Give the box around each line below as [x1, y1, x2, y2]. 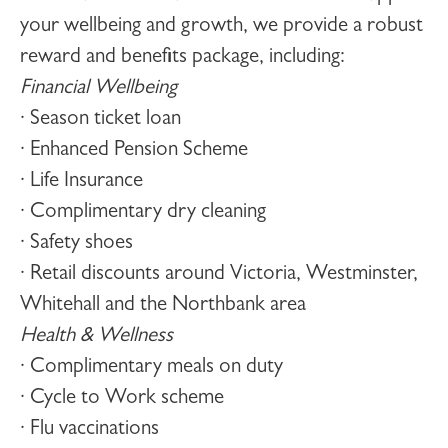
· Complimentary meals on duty [20, 358, 283, 379]
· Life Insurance [20, 172, 143, 193]
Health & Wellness [20, 327, 173, 348]
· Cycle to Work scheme [20, 389, 224, 410]
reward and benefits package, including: [20, 48, 345, 69]
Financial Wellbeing [20, 79, 177, 100]
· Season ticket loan [20, 110, 181, 131]
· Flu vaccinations [20, 420, 159, 441]
